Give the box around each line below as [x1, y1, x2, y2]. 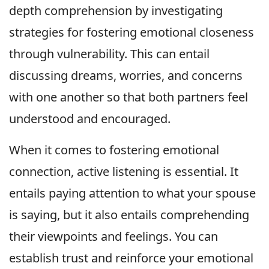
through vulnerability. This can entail [9, 46, 210, 62]
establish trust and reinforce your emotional [9, 250, 253, 267]
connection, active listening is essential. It [9, 163, 238, 180]
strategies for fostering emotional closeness [9, 24, 254, 41]
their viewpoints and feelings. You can [9, 228, 218, 245]
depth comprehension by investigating [9, 2, 223, 19]
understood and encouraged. [9, 110, 171, 127]
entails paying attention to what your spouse [9, 185, 256, 202]
